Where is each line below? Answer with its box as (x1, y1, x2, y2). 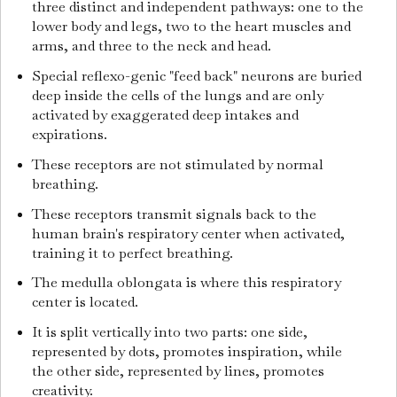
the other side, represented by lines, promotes (31, 362, 324, 381)
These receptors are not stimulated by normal (31, 154, 323, 174)
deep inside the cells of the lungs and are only (31, 85, 323, 105)
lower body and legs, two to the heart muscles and (31, 16, 351, 35)
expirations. (31, 124, 111, 144)
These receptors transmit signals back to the (31, 204, 316, 223)
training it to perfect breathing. (31, 243, 237, 262)
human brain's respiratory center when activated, (31, 223, 345, 243)
